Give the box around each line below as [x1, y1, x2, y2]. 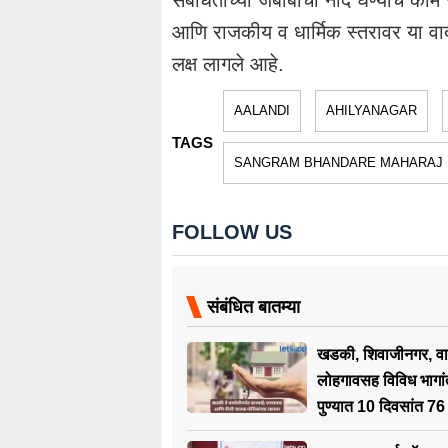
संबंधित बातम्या [207, 297, 300, 318]
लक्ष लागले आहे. [172, 53, 284, 76]
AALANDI [234, 103, 290, 119]
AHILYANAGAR [326, 103, 417, 119]
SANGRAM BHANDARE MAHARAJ [234, 155, 443, 171]
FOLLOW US [172, 221, 292, 244]
